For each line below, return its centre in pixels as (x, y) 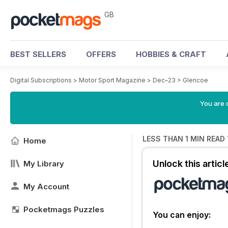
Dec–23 (164, 80)
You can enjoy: (182, 215)
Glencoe (195, 80)
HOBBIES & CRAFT (171, 54)
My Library (44, 164)
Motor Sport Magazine (112, 80)
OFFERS (101, 54)
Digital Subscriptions (41, 80)
